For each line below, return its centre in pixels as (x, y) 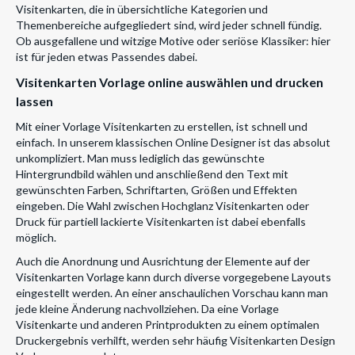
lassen (34, 101)
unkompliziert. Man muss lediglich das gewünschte (140, 158)
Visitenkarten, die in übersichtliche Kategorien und (142, 10)
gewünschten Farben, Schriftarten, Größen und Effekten (157, 190)
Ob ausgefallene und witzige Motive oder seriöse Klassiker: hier (173, 41)
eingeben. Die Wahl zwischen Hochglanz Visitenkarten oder (162, 206)
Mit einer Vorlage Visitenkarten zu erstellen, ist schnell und (162, 127)
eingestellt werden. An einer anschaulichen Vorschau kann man (172, 293)
